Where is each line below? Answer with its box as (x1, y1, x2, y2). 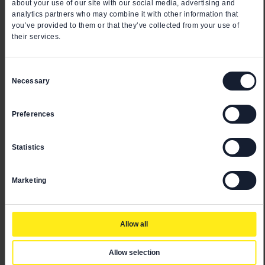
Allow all (120, 220, 148, 228)
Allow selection (108, 248, 160, 257)
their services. (12, 33, 61, 41)
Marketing (12, 176, 46, 185)
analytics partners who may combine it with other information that (12, 10, 238, 18)
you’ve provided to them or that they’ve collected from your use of (12, 21, 239, 30)
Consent (4, 67, 32, 75)
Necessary (12, 77, 50, 85)
